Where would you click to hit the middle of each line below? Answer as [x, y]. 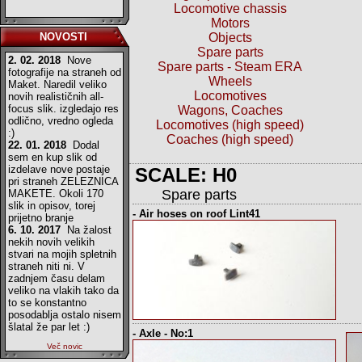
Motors [230, 23]
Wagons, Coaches [230, 110]
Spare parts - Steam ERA [230, 67]
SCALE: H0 [183, 175]
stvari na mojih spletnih [62, 254]
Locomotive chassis [230, 8]
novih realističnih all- [56, 97]
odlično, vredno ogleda [61, 121]
